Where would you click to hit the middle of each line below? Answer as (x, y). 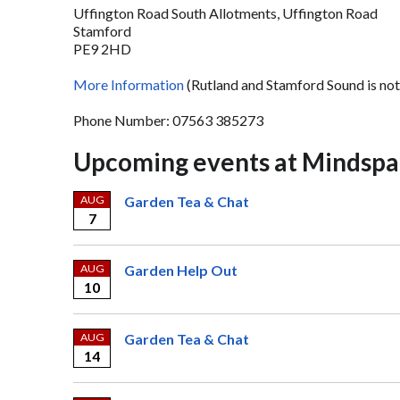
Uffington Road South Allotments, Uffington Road (225, 13)
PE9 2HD (102, 49)
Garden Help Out (181, 270)
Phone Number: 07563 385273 (168, 120)
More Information (129, 84)
